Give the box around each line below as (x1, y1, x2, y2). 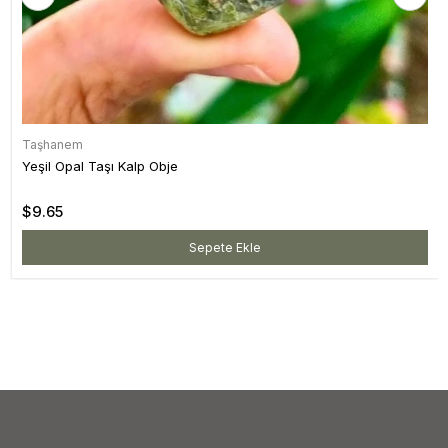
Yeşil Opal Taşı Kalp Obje (22, 157, 178, 174)
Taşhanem (22, 136, 83, 152)
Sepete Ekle (188, 239, 261, 255)
